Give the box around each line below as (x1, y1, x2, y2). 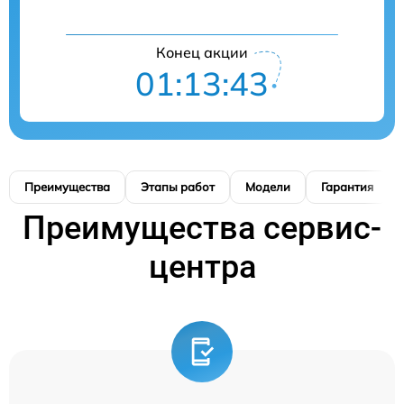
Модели (245, 179, 290, 194)
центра (148, 248, 256, 286)
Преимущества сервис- (23, 209, 381, 247)
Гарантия (321, 179, 373, 194)
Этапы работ (141, 179, 215, 194)
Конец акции (156, 43, 248, 61)
